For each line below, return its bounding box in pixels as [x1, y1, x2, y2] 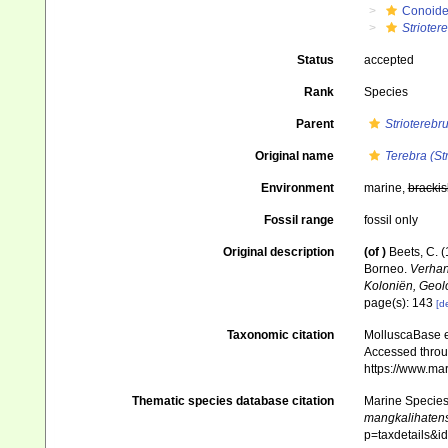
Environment [260, 181, 334, 195]
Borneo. [363, 262, 410, 276]
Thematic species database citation [131, 394, 334, 408]
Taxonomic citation [226, 328, 334, 342]
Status [296, 53, 334, 67]
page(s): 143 [363, 296, 436, 310]
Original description [222, 245, 334, 259]
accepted [363, 53, 414, 67]
